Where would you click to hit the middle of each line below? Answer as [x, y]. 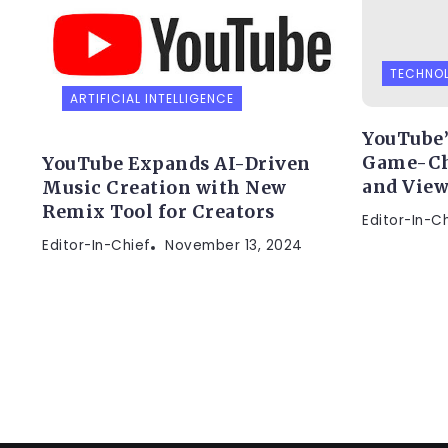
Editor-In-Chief [96, 245]
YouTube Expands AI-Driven [176, 163]
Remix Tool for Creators [158, 211]
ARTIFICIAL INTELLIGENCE [152, 98]
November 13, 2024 [234, 245]
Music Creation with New [164, 187]
